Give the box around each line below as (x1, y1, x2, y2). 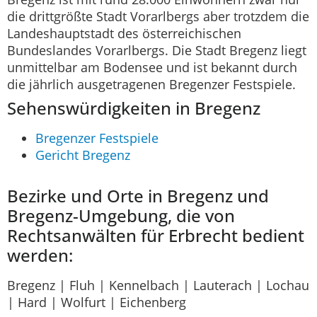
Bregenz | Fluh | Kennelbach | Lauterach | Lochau (7, 277, 309, 294)
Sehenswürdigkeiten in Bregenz (7, 96, 260, 120)
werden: (7, 243, 73, 267)
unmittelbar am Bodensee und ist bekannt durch (7, 59, 297, 76)
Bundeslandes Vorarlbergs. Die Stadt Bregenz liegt (7, 42, 306, 59)
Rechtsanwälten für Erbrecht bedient (7, 224, 304, 248)
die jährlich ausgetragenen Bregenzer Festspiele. (7, 76, 303, 93)
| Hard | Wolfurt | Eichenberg (7, 294, 193, 311)
